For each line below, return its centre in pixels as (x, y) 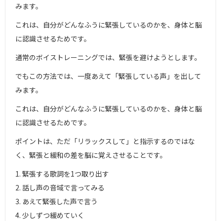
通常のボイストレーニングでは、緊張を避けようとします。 (108, 57)
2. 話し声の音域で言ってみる (60, 187)
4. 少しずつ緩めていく (50, 215)
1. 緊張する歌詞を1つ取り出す (62, 174)
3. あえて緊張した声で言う (56, 201)
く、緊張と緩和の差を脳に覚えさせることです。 (91, 155)
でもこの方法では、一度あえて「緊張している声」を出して (108, 76)
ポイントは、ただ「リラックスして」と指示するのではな (105, 141)
